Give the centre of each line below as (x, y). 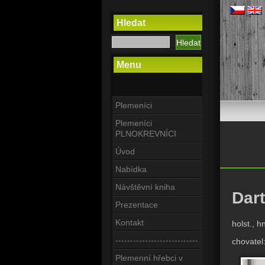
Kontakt (130, 222)
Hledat (131, 23)
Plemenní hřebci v (149, 258)
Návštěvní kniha (145, 187)
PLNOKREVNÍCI (146, 134)
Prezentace (137, 205)
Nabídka (131, 169)
